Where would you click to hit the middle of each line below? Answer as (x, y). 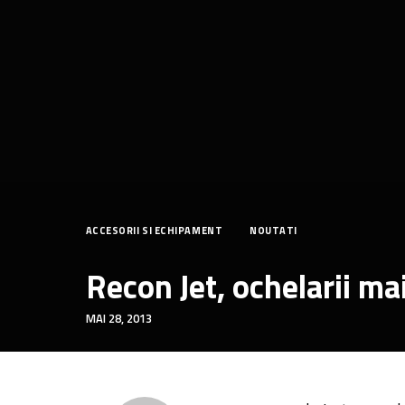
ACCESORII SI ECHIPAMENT (154, 230)
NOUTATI (274, 230)
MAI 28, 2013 (118, 318)
